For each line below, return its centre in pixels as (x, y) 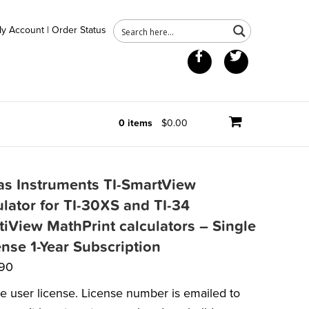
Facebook (238, 55)
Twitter (269, 55)
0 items (135, 123)
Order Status (79, 30)
